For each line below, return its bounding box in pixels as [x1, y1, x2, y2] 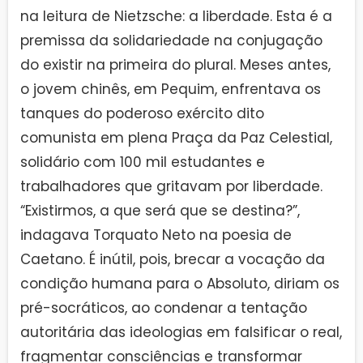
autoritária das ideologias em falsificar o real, [20, 322, 342, 342]
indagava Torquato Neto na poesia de [20, 224, 292, 245]
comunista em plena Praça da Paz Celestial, [20, 127, 332, 147]
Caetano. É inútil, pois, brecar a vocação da [20, 249, 325, 269]
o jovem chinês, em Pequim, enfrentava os [20, 79, 321, 99]
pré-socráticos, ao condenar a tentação [20, 297, 307, 318]
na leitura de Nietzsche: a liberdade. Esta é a [20, 6, 332, 26]
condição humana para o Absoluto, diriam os [20, 273, 340, 293]
